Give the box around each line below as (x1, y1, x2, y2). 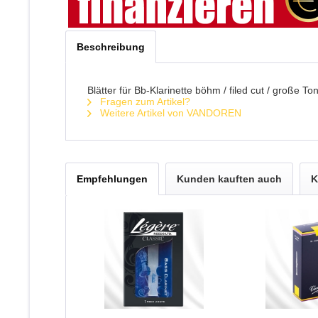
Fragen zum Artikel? (97, 96, 190, 107)
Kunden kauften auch (177, 173, 282, 185)
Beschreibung (77, 41, 145, 53)
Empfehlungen (77, 173, 148, 185)
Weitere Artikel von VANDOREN (97, 107, 241, 119)
